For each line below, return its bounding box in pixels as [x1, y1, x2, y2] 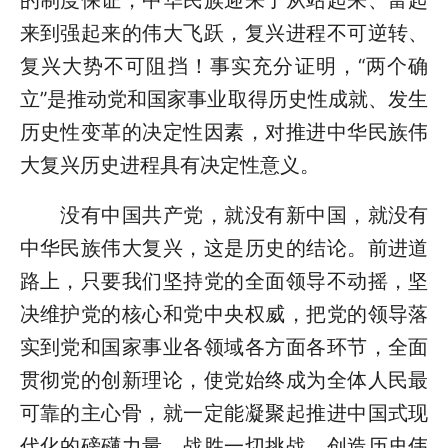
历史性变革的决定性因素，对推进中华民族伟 [19, 119, 429, 144]
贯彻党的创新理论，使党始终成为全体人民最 [19, 367, 429, 392]
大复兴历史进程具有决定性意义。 [19, 152, 320, 177]
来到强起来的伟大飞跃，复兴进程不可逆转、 [19, 20, 429, 45]
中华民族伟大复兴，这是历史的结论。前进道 [19, 235, 429, 260]
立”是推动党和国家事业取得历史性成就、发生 [19, 86, 429, 111]
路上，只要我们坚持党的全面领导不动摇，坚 [19, 268, 429, 293]
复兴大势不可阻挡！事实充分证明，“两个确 [19, 53, 429, 78]
